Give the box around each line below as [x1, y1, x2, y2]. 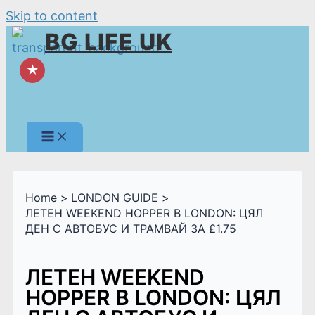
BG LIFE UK [45, 28, 172, 56]
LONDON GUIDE [71, 190, 159, 205]
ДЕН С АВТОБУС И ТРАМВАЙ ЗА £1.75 [25, 221, 236, 236]
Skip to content [6, 8, 98, 23]
